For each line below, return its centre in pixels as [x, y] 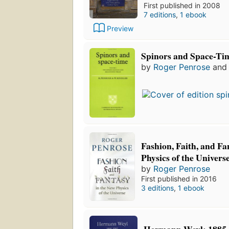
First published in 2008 [182, 6]
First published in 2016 [179, 179]
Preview [120, 29]
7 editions [160, 15]
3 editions [158, 188]
